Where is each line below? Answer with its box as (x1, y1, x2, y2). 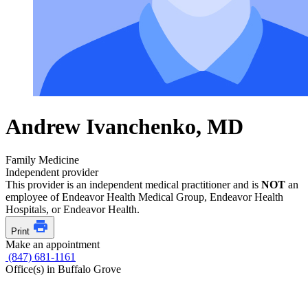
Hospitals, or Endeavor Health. (5, 203, 140, 215)
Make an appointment (5, 239, 100, 250)
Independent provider (5, 166, 98, 178)
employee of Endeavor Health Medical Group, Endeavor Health (5, 191, 283, 203)
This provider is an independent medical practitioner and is (5, 179, 261, 190)
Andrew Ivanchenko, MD (5, 113, 243, 139)
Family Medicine (5, 154, 79, 166)
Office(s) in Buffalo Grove (5, 263, 121, 275)
